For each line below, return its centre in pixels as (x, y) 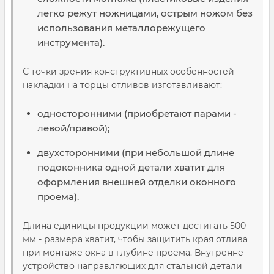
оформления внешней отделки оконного (137, 182)
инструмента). (71, 43)
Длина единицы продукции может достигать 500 (134, 226)
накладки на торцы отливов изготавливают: (122, 85)
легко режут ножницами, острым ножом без (145, 13)
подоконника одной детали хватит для (131, 167)
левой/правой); (73, 128)
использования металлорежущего (121, 28)
